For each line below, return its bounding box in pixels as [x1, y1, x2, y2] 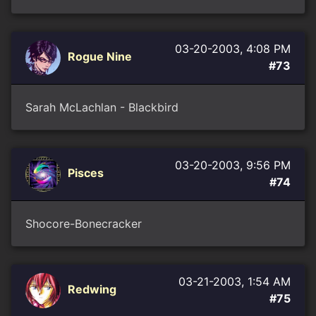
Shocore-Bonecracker [25, 217, 142, 231]
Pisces [68, 166, 104, 181]
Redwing [68, 282, 116, 297]
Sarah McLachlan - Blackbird [25, 100, 178, 114]
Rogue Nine [68, 49, 132, 64]
